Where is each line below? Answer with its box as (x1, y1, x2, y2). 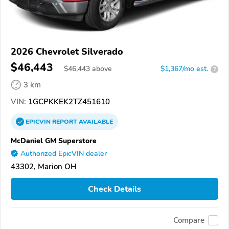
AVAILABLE (77, 118, 113, 126)
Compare (173, 215, 204, 225)
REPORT (52, 118, 77, 126)
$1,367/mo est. (161, 64, 208, 74)
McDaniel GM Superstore (11, 135, 97, 146)
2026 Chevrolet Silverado (11, 45, 123, 58)
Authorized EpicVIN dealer (20, 149, 107, 159)
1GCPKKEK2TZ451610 (26, 97, 110, 107)
